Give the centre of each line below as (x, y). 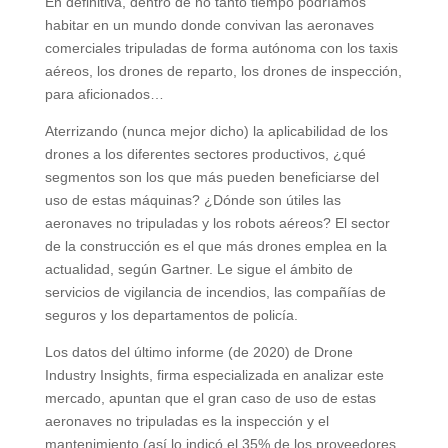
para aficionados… (104, 93)
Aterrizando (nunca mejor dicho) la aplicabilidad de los (216, 130)
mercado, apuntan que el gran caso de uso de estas (210, 397)
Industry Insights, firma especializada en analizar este (214, 374)
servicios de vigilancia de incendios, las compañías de (215, 291)
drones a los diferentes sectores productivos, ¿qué (205, 153)
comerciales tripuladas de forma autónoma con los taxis (221, 47)
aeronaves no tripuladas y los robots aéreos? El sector (217, 222)
